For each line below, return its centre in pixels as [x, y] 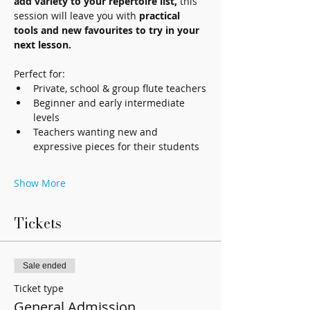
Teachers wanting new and [97, 132]
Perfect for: [41, 74]
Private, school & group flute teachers [120, 89]
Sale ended [45, 266]
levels [46, 118]
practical [161, 16]
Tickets [38, 224]
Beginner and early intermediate [110, 103]
